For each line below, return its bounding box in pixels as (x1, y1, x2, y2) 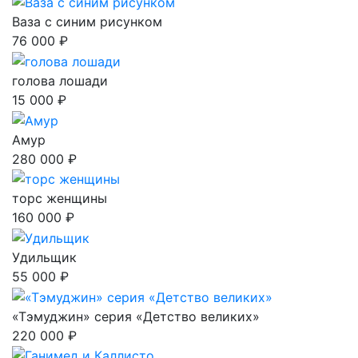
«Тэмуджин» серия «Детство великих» (12, 308, 260, 324)
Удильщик (12, 249, 77, 266)
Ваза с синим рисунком (12, 14, 162, 30)
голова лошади (12, 73, 108, 89)
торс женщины (12, 190, 107, 207)
